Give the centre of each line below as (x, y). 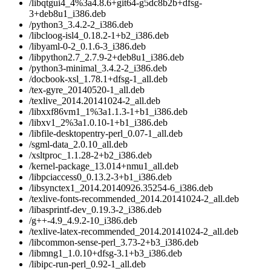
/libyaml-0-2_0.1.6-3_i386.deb (87, 47)
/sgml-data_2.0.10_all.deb (78, 145)
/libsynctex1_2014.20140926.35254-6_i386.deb (121, 188)
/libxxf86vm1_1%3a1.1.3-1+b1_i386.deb (108, 112)
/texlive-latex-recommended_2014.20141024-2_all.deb (134, 232)
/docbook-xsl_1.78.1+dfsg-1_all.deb (98, 79)
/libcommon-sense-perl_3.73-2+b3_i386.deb (114, 243)
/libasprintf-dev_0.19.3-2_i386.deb (95, 210)
